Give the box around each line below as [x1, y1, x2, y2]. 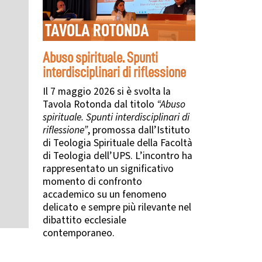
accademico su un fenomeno [43, 187, 167, 202]
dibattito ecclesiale [43, 213, 126, 227]
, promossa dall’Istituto [88, 123, 190, 137]
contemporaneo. [43, 226, 115, 240]
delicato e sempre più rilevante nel [43, 200, 191, 215]
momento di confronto [43, 174, 142, 189]
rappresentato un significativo [43, 161, 174, 176]
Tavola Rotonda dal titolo [43, 97, 157, 112]
